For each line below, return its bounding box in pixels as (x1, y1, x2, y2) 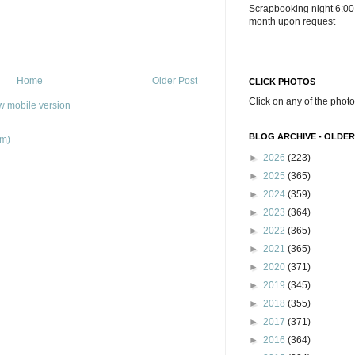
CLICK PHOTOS (249, 77, 315, 86)
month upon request (249, 16, 335, 27)
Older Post (152, 74, 197, 86)
